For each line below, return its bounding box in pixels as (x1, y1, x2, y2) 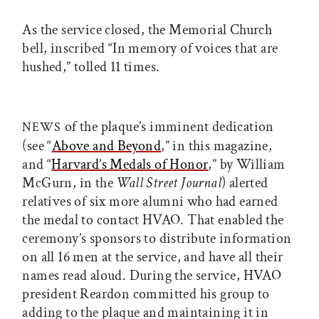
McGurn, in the (22, 173, 117, 192)
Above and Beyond (51, 136, 162, 155)
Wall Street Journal (116, 173, 221, 192)
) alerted (221, 173, 268, 192)
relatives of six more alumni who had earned (22, 192, 278, 211)
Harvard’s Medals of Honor (51, 155, 209, 174)
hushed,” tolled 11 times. (22, 57, 160, 76)
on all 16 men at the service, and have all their (22, 247, 283, 266)
